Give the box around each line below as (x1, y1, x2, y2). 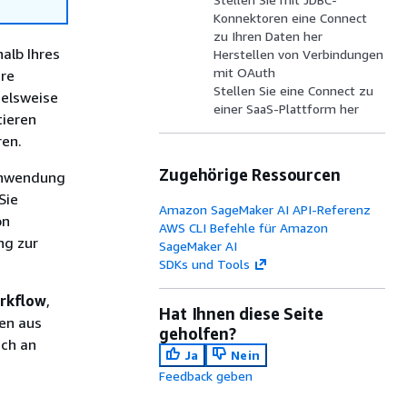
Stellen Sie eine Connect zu (213, 83, 374, 98)
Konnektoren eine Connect (213, 10, 368, 25)
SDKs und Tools (159, 256, 251, 272)
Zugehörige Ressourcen (159, 164, 341, 184)
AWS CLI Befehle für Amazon (159, 220, 329, 235)
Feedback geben (159, 368, 253, 383)
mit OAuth (213, 65, 276, 80)
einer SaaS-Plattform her (213, 101, 360, 116)
